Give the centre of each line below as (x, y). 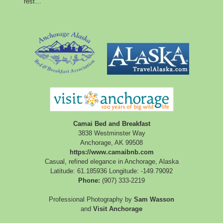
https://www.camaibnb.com (111, 152)
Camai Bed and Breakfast (111, 123)
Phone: (89, 180)
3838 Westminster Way (111, 133)
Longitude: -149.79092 (141, 171)
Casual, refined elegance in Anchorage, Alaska (111, 161)
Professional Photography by (91, 199)
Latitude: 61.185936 (79, 171)
